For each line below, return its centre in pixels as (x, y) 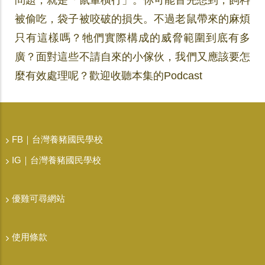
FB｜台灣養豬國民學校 (57, 139)
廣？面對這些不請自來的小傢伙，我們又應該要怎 (132, 57)
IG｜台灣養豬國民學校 (56, 160)
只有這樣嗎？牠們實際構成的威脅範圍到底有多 (132, 38)
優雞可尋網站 (38, 198)
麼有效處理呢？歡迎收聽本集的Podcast (109, 76)
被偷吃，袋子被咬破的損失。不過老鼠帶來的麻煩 (132, 19)
